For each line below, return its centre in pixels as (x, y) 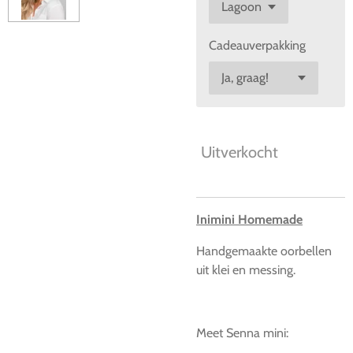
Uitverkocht (240, 152)
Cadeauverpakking (257, 45)
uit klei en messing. (246, 270)
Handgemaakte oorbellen (264, 251)
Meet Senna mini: (242, 333)
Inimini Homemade (249, 219)
